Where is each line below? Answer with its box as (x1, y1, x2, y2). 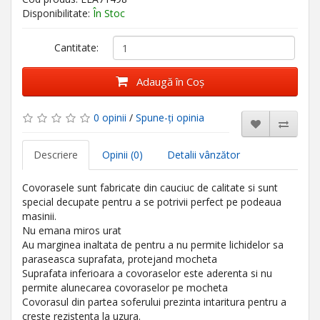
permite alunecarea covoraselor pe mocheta (22, 281, 228, 294)
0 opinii (94, 111, 126, 124)
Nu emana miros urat (22, 224, 121, 237)
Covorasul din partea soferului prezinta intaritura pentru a (22, 295, 286, 309)
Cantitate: (54, 41, 99, 54)
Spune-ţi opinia (136, 111, 204, 124)
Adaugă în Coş (136, 74, 204, 89)
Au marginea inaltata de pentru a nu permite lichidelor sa (22, 238, 284, 251)
